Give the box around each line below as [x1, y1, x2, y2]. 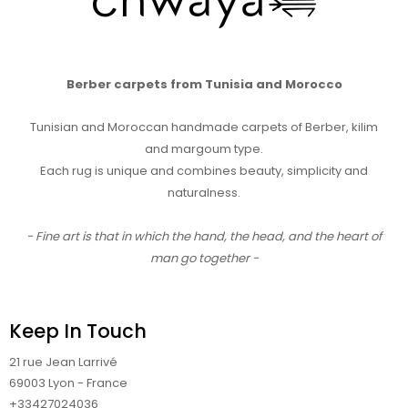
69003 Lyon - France [9, 374, 127, 393]
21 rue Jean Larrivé [9, 353, 117, 372]
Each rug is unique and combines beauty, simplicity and [40, 162, 368, 180]
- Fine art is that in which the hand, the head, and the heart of [26, 228, 382, 246]
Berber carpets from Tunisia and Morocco [66, 76, 342, 94]
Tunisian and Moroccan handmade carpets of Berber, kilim [30, 118, 378, 137]
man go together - [149, 250, 259, 268]
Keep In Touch [9, 318, 147, 345]
